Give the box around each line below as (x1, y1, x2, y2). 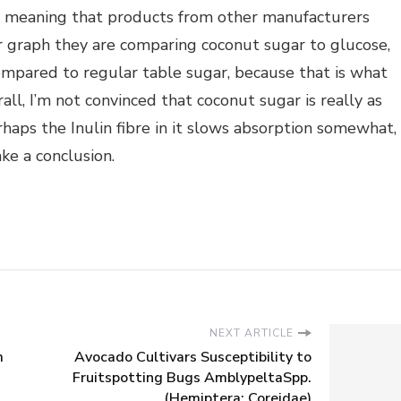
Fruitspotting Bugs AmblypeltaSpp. (73, 368, 311, 388)
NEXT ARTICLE (209, 326, 294, 341)
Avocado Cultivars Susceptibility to (74, 347, 311, 368)
